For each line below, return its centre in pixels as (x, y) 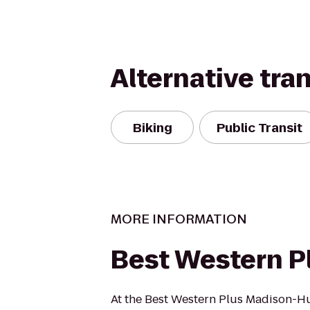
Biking (152, 127)
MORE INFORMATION (179, 219)
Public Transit (259, 127)
